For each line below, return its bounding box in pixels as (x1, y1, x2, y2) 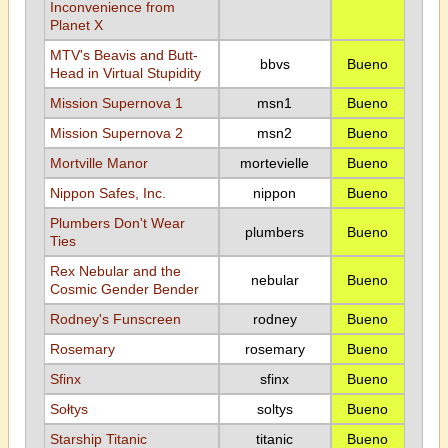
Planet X (49, 17, 103, 33)
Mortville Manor (49, 155, 148, 171)
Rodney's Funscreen (49, 311, 181, 327)
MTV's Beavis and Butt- (49, 47, 198, 63)
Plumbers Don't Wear (49, 215, 185, 231)
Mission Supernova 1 (49, 95, 183, 111)
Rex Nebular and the (49, 263, 181, 279)
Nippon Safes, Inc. (49, 185, 166, 201)
